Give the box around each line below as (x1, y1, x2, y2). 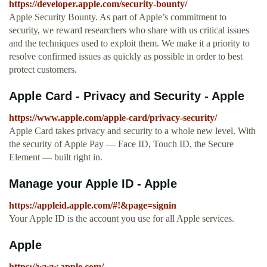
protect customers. (9, 64, 77, 75)
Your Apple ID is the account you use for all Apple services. (9, 213, 234, 224)
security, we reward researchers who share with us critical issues (9, 25, 249, 36)
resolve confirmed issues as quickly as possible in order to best (9, 51, 243, 62)
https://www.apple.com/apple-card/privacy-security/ (9, 113, 217, 123)
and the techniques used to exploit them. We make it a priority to (9, 38, 250, 49)
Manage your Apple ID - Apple (9, 177, 177, 191)
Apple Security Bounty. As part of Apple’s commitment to (9, 12, 226, 23)
